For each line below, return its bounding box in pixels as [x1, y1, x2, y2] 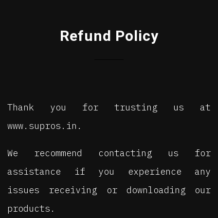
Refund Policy [59, 26, 159, 48]
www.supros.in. [7, 119, 82, 131]
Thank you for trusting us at [7, 101, 211, 113]
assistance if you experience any [7, 165, 211, 177]
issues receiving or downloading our [7, 183, 211, 196]
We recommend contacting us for [7, 146, 211, 159]
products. [7, 202, 55, 214]
